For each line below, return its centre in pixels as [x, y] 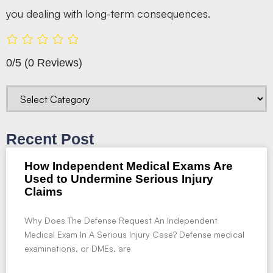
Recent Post [50, 139]
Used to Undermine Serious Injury [119, 179]
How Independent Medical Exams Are [129, 166]
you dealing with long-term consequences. [108, 13]
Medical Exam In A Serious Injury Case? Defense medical [134, 234]
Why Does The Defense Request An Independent [121, 220]
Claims [44, 192]
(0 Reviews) [53, 63]
